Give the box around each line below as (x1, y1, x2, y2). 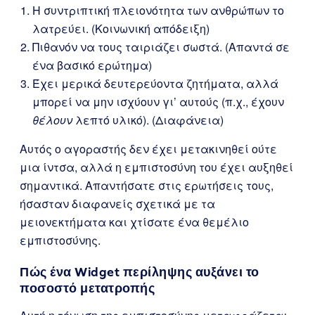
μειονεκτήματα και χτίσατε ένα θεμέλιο (20, 214, 249, 230)
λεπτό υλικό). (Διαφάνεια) (72, 112, 224, 128)
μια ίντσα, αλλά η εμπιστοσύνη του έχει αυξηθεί (20, 159, 293, 175)
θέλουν (32, 112, 72, 128)
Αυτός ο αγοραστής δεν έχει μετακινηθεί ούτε (20, 141, 277, 157)
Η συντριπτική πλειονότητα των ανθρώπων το (32, 2, 284, 18)
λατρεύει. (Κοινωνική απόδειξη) (32, 20, 210, 37)
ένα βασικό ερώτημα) (32, 57, 152, 73)
